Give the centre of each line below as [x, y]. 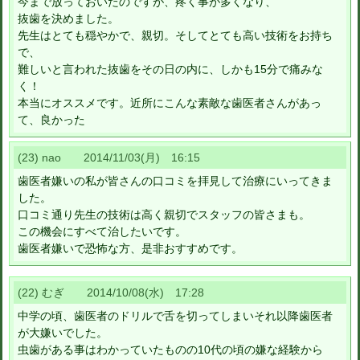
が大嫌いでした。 [63, 333]
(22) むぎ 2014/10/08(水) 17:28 [111, 293]
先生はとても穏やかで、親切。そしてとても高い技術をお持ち [175, 36]
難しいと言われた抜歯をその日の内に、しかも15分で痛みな [170, 70]
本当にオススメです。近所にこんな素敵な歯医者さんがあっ [170, 103]
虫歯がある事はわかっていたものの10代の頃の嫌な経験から [170, 350]
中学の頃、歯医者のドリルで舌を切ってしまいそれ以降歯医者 [175, 316]
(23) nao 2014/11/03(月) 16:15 [109, 158]
